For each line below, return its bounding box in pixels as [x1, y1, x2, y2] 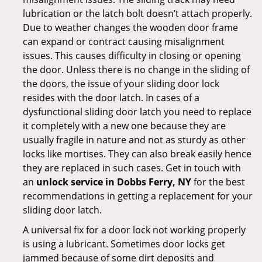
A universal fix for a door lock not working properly [23, 223, 246, 236]
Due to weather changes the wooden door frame [23, 21, 238, 34]
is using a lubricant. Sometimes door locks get [23, 237, 225, 250]
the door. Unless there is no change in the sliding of [23, 63, 250, 76]
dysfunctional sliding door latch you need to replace [23, 105, 251, 118]
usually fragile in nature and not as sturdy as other [23, 133, 246, 146]
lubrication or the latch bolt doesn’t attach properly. [23, 7, 252, 20]
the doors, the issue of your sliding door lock [23, 77, 219, 90]
